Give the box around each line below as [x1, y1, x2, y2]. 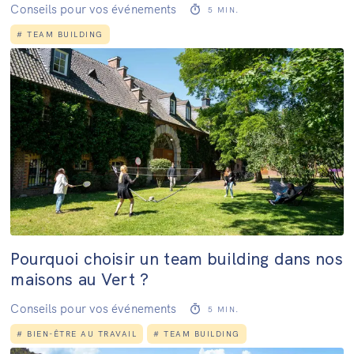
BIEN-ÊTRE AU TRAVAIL [27, 328, 137, 339]
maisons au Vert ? [10, 268, 149, 289]
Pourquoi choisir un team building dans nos [10, 247, 343, 269]
